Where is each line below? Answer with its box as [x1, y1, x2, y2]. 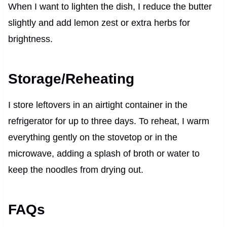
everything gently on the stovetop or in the [8, 132, 177, 142]
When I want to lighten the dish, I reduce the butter [8, 1, 212, 12]
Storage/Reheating [8, 70, 134, 87]
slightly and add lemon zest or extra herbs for [8, 17, 190, 28]
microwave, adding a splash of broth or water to [8, 148, 200, 159]
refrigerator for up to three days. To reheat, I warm [8, 116, 209, 126]
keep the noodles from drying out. [8, 164, 143, 175]
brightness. [8, 33, 53, 44]
